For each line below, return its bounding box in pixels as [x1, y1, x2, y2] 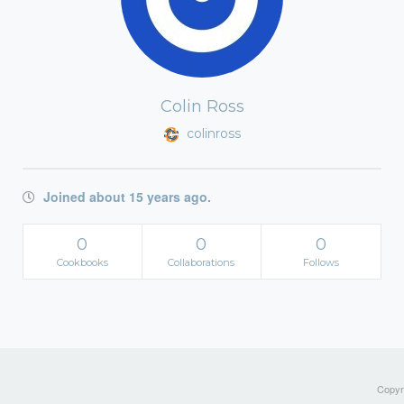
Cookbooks [56, 256, 108, 269]
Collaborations [168, 256, 235, 269]
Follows [302, 256, 339, 269]
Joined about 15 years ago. [40, 188, 211, 206]
